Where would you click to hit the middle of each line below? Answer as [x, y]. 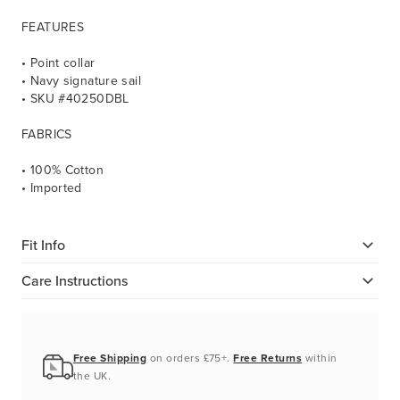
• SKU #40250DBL [75, 99]
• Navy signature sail [81, 81]
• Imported [52, 188]
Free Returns [268, 358]
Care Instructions [75, 280]
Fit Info [43, 245]
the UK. [92, 376]
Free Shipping [110, 358]
